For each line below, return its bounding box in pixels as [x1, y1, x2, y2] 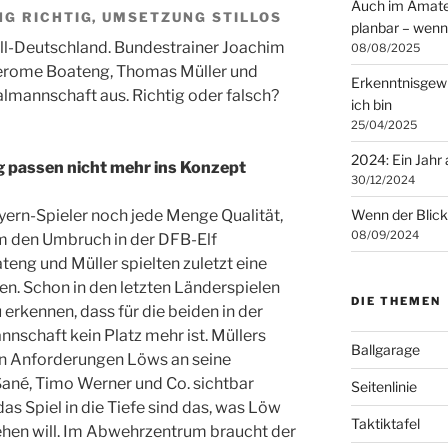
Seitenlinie [350, 378, 417, 395]
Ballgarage [350, 341, 420, 358]
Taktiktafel [350, 415, 420, 432]
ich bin [350, 96, 392, 113]
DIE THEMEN [350, 294, 441, 308]
